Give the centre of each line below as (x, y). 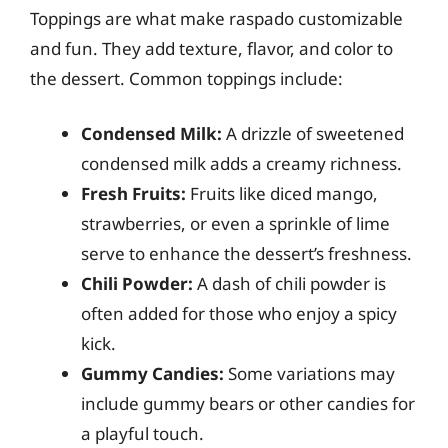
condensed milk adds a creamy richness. (241, 163)
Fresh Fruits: (133, 193)
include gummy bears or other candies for (248, 403)
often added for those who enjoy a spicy (239, 313)
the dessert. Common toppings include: (186, 78)
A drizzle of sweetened (313, 133)
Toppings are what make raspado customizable (216, 18)
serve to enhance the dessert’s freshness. (246, 253)
